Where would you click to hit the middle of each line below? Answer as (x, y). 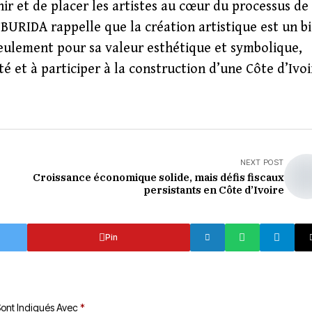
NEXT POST (262, 162)
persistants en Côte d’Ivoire (213, 190)
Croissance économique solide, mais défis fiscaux (158, 177)
